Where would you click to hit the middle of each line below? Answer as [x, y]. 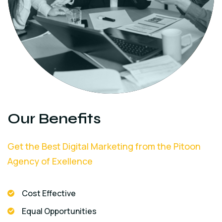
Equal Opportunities [59, 211]
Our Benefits [54, 118]
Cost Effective [49, 193]
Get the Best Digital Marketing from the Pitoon [104, 146]
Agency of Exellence [50, 161]
